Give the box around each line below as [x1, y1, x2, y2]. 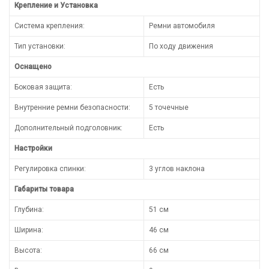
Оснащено [14, 62, 52, 71]
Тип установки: [14, 41, 65, 50]
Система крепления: [14, 21, 85, 30]
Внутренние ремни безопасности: [14, 103, 130, 112]
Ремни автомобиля [149, 21, 215, 30]
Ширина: [14, 225, 43, 234]
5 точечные [149, 103, 189, 112]
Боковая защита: [14, 82, 72, 91]
